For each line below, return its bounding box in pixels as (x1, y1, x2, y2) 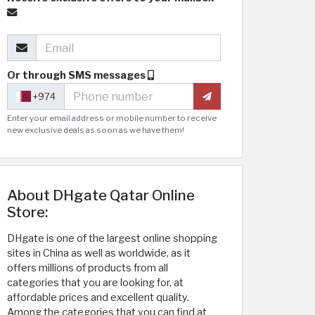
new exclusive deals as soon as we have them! (7, 125, 184, 135)
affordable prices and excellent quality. (7, 291, 189, 304)
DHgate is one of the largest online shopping (7, 232, 217, 245)
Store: (7, 203, 48, 221)
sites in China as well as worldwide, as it (7, 247, 191, 259)
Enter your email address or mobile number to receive (7, 113, 217, 123)
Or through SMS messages (7, 69, 146, 82)
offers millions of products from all (7, 262, 168, 274)
